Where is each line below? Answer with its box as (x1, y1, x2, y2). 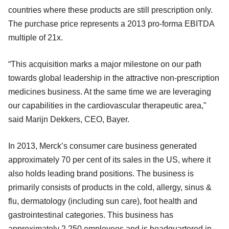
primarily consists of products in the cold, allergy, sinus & (8, 182, 212, 192)
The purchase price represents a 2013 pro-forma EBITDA (8, 19, 214, 28)
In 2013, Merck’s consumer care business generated (8, 141, 197, 150)
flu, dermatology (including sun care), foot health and (8, 196, 197, 205)
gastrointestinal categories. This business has (8, 210, 173, 219)
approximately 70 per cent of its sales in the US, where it (8, 155, 211, 164)
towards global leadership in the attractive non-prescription (8, 73, 219, 82)
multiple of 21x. (8, 33, 63, 42)
